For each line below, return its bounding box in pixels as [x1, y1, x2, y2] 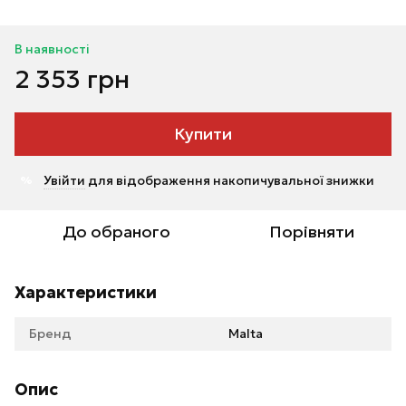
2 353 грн [14, 63, 130, 95]
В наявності [14, 40, 90, 57]
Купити [174, 122, 232, 144]
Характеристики [14, 281, 157, 303]
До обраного [62, 220, 170, 242]
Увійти [43, 171, 85, 188]
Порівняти [269, 220, 354, 242]
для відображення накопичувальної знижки [85, 171, 374, 188]
